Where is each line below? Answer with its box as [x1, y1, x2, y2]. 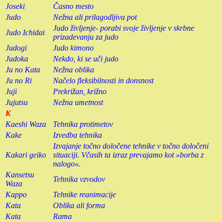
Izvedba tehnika [53, 130, 102, 139]
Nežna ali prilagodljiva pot [53, 12, 137, 21]
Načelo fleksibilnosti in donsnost [53, 76, 154, 85]
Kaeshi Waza [5, 119, 46, 128]
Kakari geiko [5, 150, 46, 159]
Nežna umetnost [53, 98, 103, 107]
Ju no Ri [5, 76, 32, 85]
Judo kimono [53, 43, 94, 52]
